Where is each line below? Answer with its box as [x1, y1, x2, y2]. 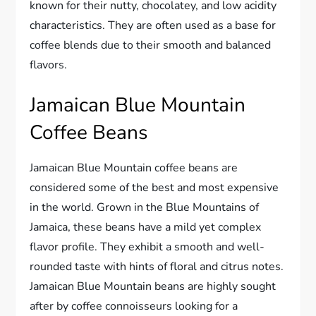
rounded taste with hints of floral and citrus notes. [30, 258, 284, 274]
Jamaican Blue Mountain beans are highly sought [30, 278, 276, 294]
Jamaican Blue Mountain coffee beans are [30, 159, 238, 176]
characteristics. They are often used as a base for [30, 17, 276, 33]
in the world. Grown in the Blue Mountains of [30, 199, 260, 215]
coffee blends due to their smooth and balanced [30, 37, 272, 53]
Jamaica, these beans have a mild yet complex [30, 219, 262, 235]
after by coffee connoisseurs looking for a [30, 298, 238, 314]
